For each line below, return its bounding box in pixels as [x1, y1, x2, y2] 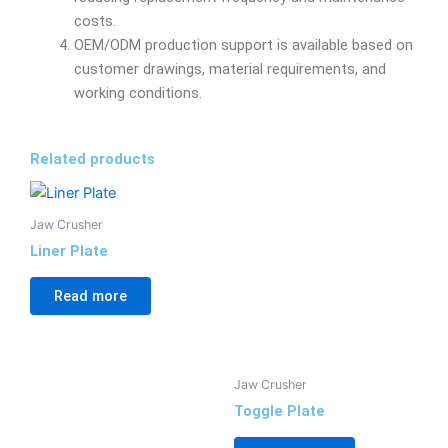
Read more [54, 287, 127, 306]
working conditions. [73, 83, 202, 102]
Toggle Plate [234, 401, 325, 420]
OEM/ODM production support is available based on [73, 35, 413, 54]
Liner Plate [30, 241, 108, 260]
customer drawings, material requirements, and [73, 59, 386, 78]
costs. [73, 11, 116, 30]
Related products [30, 149, 155, 168]
